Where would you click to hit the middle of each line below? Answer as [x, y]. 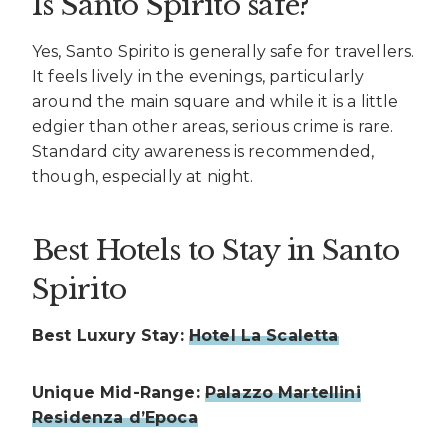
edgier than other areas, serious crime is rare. [213, 127]
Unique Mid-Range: [118, 393]
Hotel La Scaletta [263, 336]
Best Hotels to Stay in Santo [216, 251]
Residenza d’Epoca [115, 418]
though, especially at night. [143, 177]
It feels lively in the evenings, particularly [198, 77]
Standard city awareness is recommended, [203, 152]
